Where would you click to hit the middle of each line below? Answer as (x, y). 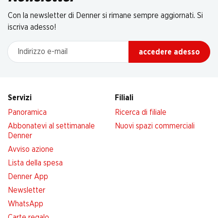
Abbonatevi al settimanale (51, 126)
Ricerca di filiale (141, 112)
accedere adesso (169, 52)
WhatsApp (26, 204)
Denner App (28, 177)
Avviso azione (31, 149)
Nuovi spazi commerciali (155, 126)
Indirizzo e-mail (32, 46)
